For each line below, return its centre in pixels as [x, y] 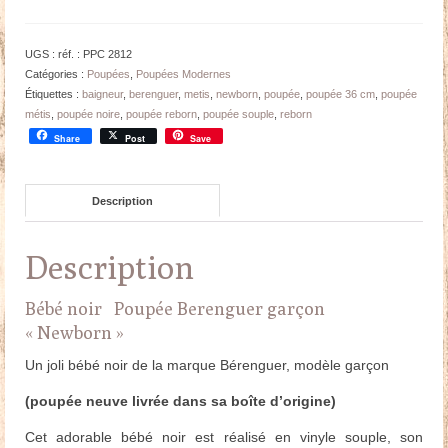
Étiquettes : [53, 94]
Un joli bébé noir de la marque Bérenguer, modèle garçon [207, 365]
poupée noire [88, 114]
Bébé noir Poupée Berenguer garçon [175, 309]
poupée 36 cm [340, 94]
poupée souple [238, 114]
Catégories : [56, 74]
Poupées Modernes [183, 74]
